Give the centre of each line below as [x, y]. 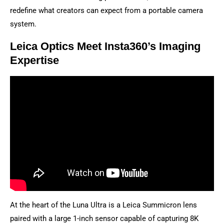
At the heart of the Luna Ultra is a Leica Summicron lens [103, 205]
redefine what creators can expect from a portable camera [106, 11]
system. [23, 24]
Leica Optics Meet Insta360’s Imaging [105, 46]
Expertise [34, 60]
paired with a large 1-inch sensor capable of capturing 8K [104, 218]
